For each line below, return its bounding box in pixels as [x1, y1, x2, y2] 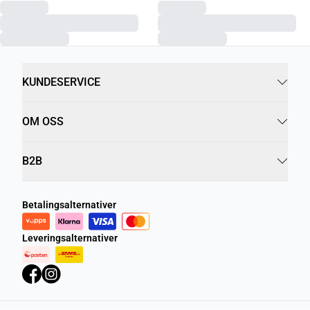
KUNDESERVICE [22, 75, 100, 89]
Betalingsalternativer [22, 199, 116, 210]
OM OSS [22, 115, 64, 128]
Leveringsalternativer [22, 232, 118, 244]
